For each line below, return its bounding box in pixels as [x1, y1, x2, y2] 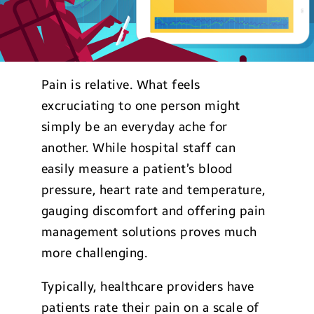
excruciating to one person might [41, 98, 240, 114]
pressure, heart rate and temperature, [41, 182, 266, 198]
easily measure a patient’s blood [41, 161, 233, 177]
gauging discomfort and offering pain [41, 203, 266, 219]
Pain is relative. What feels [41, 77, 200, 93]
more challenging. [41, 245, 148, 261]
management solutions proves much [41, 224, 257, 240]
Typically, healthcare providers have [41, 279, 254, 294]
